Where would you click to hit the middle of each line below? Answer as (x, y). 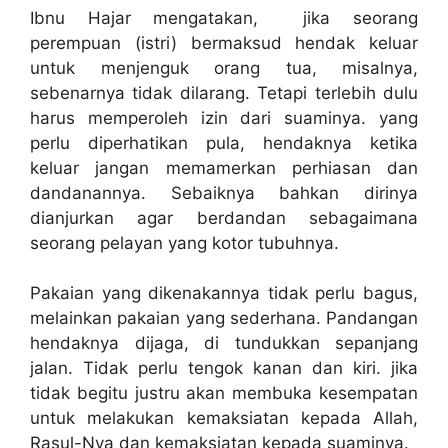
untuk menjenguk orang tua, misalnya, (224, 67)
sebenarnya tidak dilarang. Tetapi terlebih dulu (224, 92)
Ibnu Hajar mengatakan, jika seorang (224, 17)
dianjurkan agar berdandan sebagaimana (224, 217)
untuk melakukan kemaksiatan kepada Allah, (224, 418)
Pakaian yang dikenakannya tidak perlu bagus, (224, 293)
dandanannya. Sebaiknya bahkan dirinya (224, 192)
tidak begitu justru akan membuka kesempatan (224, 393)
